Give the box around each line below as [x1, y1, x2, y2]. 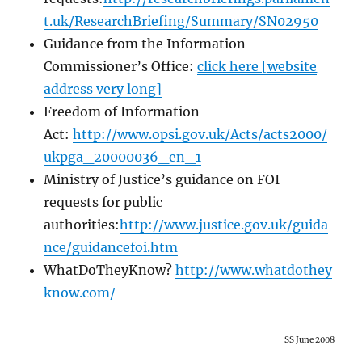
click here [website [197, 58, 318, 75]
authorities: [44, 217, 120, 234]
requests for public [44, 194, 163, 211]
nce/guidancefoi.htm [44, 239, 179, 256]
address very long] [44, 81, 162, 98]
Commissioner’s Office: [44, 58, 198, 75]
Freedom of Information [44, 103, 200, 120]
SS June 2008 [284, 335, 335, 346]
